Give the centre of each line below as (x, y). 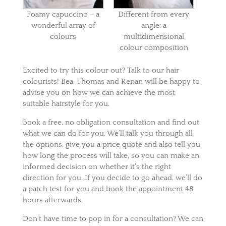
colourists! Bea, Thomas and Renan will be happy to (111, 81)
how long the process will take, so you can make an (111, 155)
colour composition (154, 48)
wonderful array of (63, 26)
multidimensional (154, 37)
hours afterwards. (52, 200)
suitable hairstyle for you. (66, 103)
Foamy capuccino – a (63, 15)
